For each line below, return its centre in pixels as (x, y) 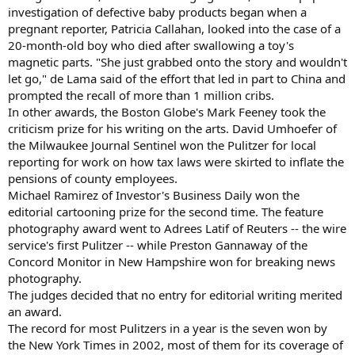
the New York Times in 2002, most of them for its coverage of (176, 344)
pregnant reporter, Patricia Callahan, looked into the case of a (174, 28)
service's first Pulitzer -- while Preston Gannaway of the (158, 244)
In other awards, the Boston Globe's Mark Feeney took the (167, 111)
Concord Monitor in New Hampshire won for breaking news (172, 261)
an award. (35, 311)
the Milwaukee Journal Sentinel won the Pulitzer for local (162, 145)
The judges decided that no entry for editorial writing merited (175, 294)
